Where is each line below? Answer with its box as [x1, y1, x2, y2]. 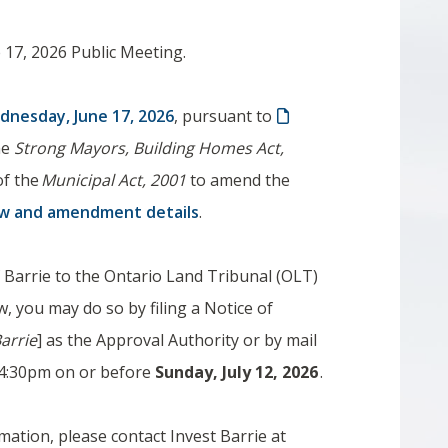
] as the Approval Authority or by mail [37, 329, 318, 351]
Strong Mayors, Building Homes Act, [14, 137, 285, 159]
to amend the [186, 169, 291, 191]
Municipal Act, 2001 [39, 169, 187, 191]
